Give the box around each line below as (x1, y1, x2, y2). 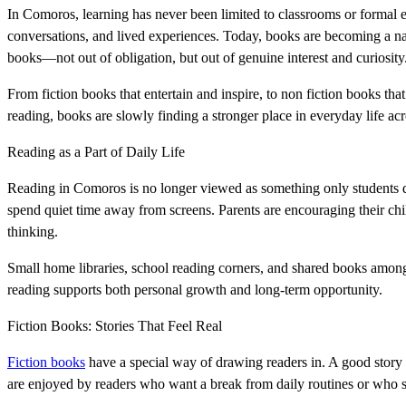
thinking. (7, 223, 58, 239)
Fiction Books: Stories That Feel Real (7, 317, 222, 333)
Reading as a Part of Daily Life (7, 143, 185, 159)
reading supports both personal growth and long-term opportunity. (7, 281, 382, 297)
